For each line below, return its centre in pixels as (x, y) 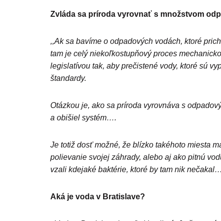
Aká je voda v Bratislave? (98, 196)
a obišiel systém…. (83, 117)
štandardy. (68, 78)
